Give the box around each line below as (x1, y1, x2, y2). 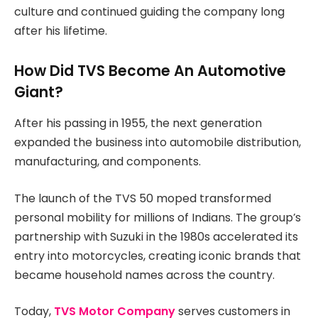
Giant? (14, 81, 63, 102)
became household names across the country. (14, 266, 275, 283)
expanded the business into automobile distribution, (14, 134, 301, 151)
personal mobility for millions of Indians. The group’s (14, 209, 301, 226)
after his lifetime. (14, 23, 107, 40)
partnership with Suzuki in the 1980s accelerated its (14, 228, 298, 245)
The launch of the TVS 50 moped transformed (14, 190, 271, 207)
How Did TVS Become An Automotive (14, 60, 286, 81)
